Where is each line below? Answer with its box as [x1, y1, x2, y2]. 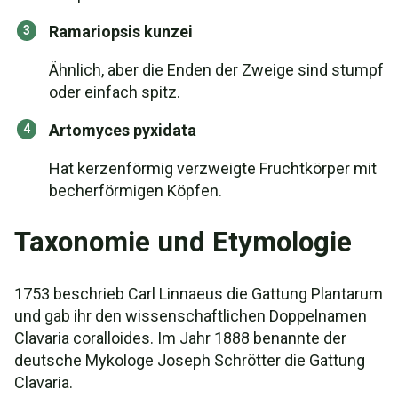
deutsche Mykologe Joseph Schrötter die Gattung [14, 351, 365, 370]
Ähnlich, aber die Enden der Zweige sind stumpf [49, 60, 384, 79]
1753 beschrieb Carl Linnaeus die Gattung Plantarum [14, 284, 383, 303]
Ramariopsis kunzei [49, 22, 193, 41]
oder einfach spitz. [49, 83, 180, 101]
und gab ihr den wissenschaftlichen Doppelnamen [14, 306, 367, 325]
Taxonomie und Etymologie [14, 226, 352, 259]
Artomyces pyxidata [49, 121, 196, 139]
